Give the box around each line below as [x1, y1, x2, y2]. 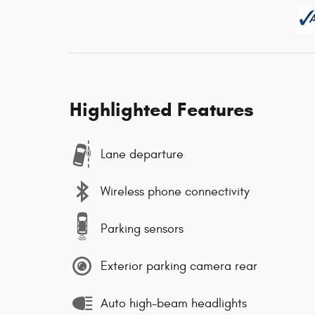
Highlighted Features [70, 98, 254, 122]
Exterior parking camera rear [101, 258, 257, 274]
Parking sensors [101, 221, 184, 236]
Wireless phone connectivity [101, 184, 250, 199]
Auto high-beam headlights [101, 295, 247, 311]
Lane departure [101, 146, 184, 162]
